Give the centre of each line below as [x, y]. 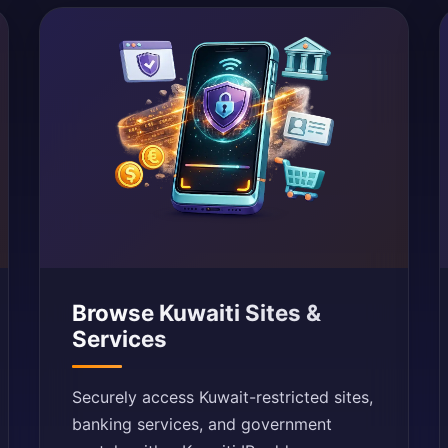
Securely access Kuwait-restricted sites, [223, 397]
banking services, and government [202, 424]
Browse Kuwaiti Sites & [197, 312]
